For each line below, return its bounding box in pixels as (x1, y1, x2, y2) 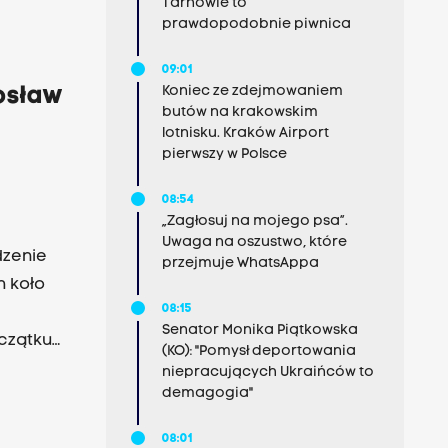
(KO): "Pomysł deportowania (161, 344, 356, 359)
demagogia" (161, 386, 253, 401)
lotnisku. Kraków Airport (161, 126, 329, 141)
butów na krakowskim (161, 105, 318, 120)
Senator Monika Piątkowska (161, 323, 358, 338)
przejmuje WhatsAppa (161, 256, 319, 271)
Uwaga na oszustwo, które (161, 235, 347, 250)
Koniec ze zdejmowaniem (161, 84, 343, 99)
